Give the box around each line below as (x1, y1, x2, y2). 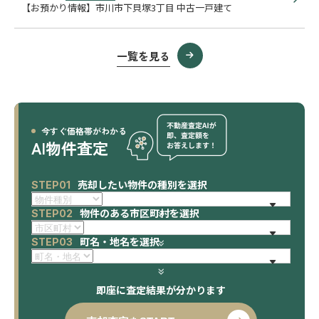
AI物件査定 (31, 136, 108, 159)
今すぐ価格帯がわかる (41, 125, 127, 137)
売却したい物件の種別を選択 (78, 177, 207, 192)
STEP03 (31, 236, 73, 248)
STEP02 (31, 207, 73, 219)
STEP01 (31, 179, 70, 191)
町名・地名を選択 (80, 234, 159, 249)
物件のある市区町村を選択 (80, 206, 199, 220)
